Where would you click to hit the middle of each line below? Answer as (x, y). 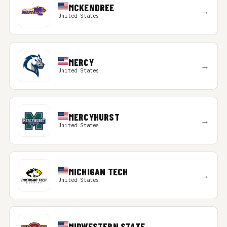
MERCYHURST (94, 117)
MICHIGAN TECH (98, 172)
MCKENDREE (91, 7)
